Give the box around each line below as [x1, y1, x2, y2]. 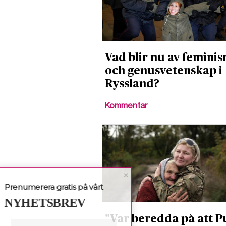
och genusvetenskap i [105, 65, 222, 76]
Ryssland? [105, 78, 159, 89]
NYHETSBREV [9, 196, 90, 209]
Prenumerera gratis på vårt [9, 182, 108, 192]
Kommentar [105, 100, 148, 110]
